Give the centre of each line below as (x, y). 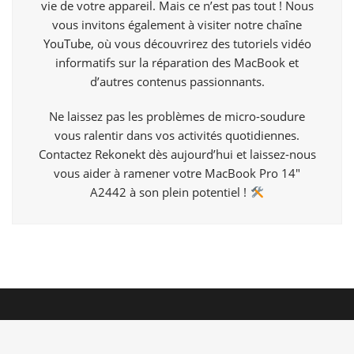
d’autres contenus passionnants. (177, 82)
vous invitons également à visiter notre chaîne (177, 25)
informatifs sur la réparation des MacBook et (177, 63)
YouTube (67, 44)
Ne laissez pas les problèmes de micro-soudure (177, 117)
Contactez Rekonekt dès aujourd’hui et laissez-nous (177, 154)
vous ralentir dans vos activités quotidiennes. (177, 136)
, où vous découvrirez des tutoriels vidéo (201, 44)
